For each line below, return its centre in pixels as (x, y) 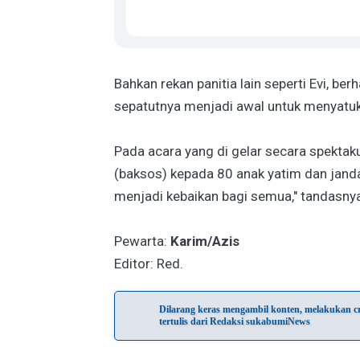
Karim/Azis (205, 241)
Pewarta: (142, 241)
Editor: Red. (149, 264)
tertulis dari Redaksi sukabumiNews (235, 321)
